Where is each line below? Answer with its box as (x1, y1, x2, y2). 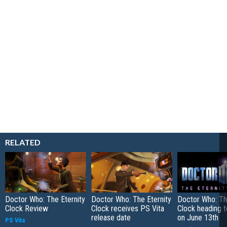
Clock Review (5, 203, 48, 213)
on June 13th (177, 212, 218, 222)
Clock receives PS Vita (91, 203, 164, 213)
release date (91, 212, 131, 222)
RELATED (5, 137, 41, 147)
